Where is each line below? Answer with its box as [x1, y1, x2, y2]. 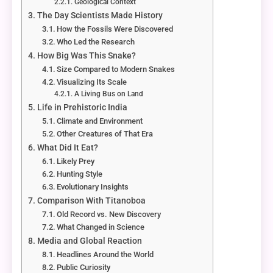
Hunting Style [57, 169, 103, 179]
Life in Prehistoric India [37, 102, 127, 113]
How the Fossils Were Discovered [57, 24, 174, 34]
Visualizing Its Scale [57, 77, 127, 87]
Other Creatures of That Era [57, 129, 154, 139]
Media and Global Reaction [37, 236, 142, 247]
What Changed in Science [57, 222, 145, 232]
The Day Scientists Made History [37, 10, 163, 21]
